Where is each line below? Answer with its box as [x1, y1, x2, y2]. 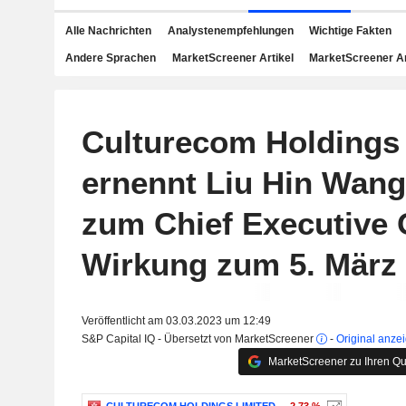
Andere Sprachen [65, 52, 156, 64]
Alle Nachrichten [65, 24, 151, 37]
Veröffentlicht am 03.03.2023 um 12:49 [81, 314, 271, 327]
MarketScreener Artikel [171, 52, 294, 64]
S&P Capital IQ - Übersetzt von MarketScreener [81, 333, 316, 345]
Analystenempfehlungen [167, 24, 294, 37]
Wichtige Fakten [309, 24, 391, 37]
